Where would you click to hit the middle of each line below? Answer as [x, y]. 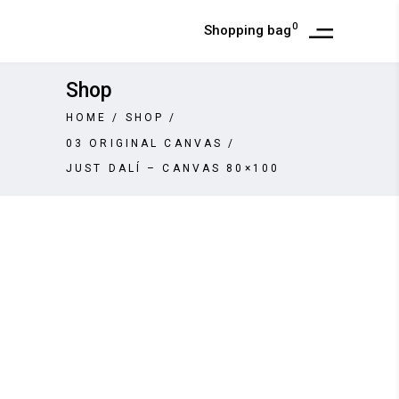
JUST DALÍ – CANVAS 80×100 [173, 169]
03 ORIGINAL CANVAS [145, 143]
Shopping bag [248, 31]
